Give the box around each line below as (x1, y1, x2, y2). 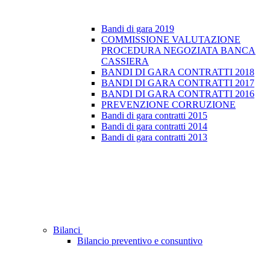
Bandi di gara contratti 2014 (101, 121, 207, 132)
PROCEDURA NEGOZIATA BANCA (101, 45, 256, 56)
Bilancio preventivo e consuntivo (77, 236, 202, 246)
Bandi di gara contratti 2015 (101, 110, 207, 121)
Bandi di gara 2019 (101, 24, 174, 34)
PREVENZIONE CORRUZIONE (101, 99, 236, 110)
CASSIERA (101, 56, 149, 67)
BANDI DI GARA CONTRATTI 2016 (101, 89, 254, 99)
